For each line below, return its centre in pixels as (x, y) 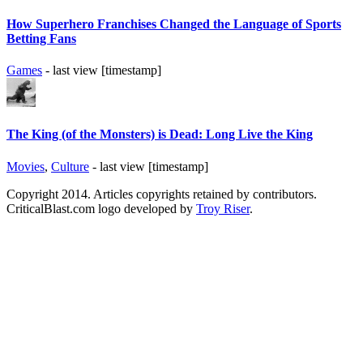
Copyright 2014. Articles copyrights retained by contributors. (162, 194)
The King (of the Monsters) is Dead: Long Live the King (160, 135)
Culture (70, 166)
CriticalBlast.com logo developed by (101, 208)
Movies (26, 166)
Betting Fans (41, 38)
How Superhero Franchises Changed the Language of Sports (174, 23)
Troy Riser (223, 208)
